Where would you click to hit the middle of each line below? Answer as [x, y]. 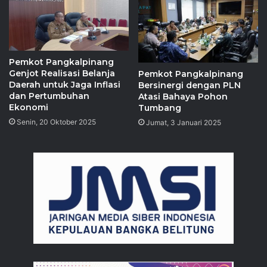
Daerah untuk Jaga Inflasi [65, 84]
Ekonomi [29, 107]
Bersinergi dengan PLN [190, 86]
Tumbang [160, 108]
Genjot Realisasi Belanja [62, 73]
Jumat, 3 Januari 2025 [184, 123]
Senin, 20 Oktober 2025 [56, 122]
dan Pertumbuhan [49, 96]
